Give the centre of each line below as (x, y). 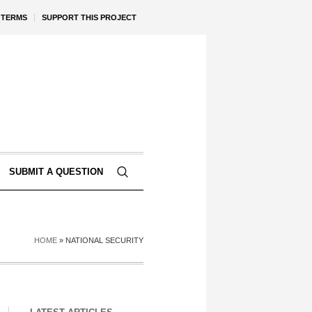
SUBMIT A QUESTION (56, 172)
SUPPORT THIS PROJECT (89, 17)
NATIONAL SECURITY (104, 240)
